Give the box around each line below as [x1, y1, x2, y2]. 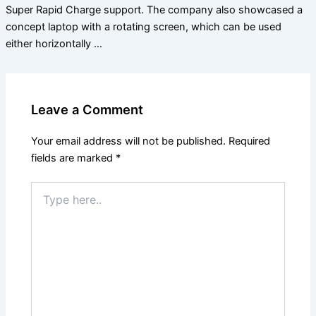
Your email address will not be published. [31, 135, 226, 148]
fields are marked [31, 152, 116, 165]
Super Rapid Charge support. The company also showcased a [5, 4, 303, 17]
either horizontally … [5, 37, 102, 51]
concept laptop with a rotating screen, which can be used [5, 20, 281, 34]
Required [229, 135, 271, 148]
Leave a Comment [31, 102, 144, 117]
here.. [30, 196, 57, 209]
